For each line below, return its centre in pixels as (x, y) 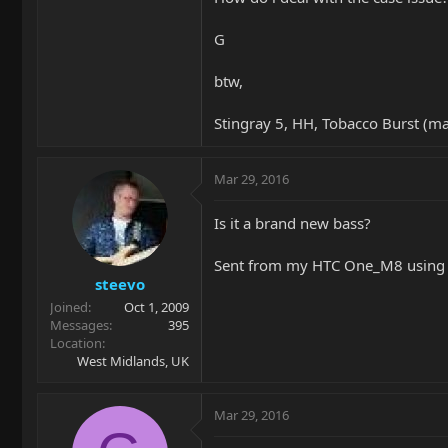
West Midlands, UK (133, 360)
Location (76, 342)
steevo (119, 283)
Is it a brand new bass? (292, 223)
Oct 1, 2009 (156, 306)
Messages (79, 324)
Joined (69, 306)
